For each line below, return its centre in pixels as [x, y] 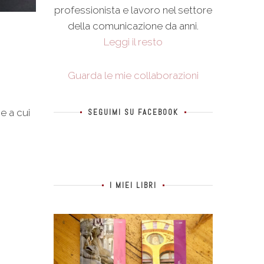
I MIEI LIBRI [133, 185]
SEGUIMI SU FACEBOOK [133, 112]
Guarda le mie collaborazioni [133, 75]
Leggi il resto [133, 42]
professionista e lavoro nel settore [133, 10]
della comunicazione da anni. [133, 26]
